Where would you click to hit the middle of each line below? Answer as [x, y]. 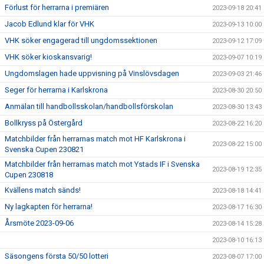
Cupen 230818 [29, 175]
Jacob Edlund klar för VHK [49, 24]
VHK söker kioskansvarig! [48, 57]
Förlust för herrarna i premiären [57, 7]
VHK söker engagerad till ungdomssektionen [81, 40]
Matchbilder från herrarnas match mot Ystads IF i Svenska [102, 164]
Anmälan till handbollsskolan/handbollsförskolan [89, 106]
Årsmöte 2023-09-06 [39, 223]
